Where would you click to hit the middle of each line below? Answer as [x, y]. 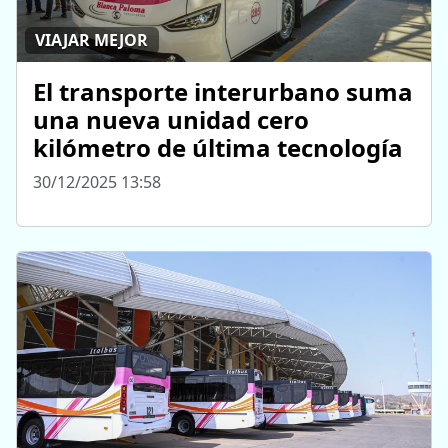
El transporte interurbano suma [223, 91]
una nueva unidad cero [171, 119]
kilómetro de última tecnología [218, 147]
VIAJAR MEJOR [92, 40]
